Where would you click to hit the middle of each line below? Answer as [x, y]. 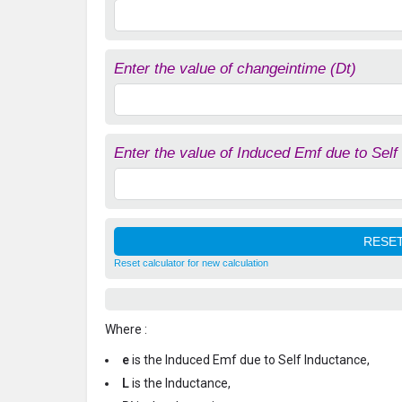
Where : [126, 329]
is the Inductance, [181, 383]
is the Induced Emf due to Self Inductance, [251, 359]
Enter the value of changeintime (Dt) [235, 68]
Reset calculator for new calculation [191, 262]
